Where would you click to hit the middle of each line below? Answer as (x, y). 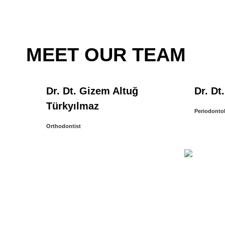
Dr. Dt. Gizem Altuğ (92, 91)
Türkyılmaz (73, 106)
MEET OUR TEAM (106, 55)
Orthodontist (64, 126)
